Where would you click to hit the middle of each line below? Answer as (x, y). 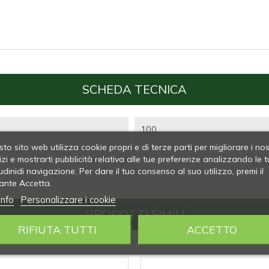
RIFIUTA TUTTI (57, 229)
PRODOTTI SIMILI (134, 214)
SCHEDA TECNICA (134, 89)
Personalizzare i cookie (68, 199)
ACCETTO (212, 229)
